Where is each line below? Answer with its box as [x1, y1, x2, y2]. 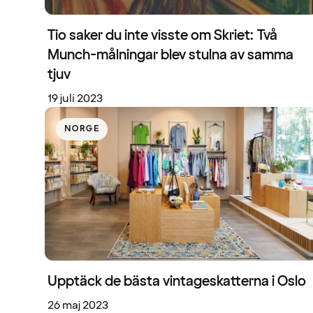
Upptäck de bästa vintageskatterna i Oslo [48, 272, 306, 292]
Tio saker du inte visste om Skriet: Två [48, 25, 277, 45]
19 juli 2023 [48, 90, 103, 106]
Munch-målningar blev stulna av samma [48, 45, 293, 65]
